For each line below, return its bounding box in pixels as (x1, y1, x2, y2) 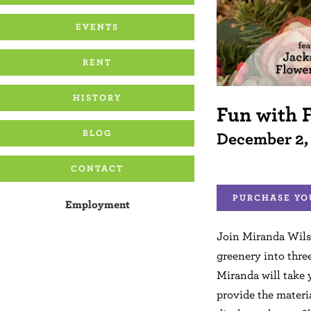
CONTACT (71, 162, 124, 174)
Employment (65, 196, 130, 211)
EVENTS (76, 20, 119, 33)
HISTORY (73, 91, 121, 103)
